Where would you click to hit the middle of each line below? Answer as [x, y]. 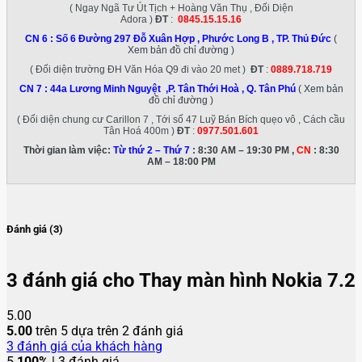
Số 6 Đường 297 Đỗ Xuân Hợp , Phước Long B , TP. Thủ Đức [194, 39]
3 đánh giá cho [73, 280]
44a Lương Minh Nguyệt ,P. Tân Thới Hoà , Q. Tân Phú [173, 89]
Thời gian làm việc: [68, 151]
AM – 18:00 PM [181, 162]
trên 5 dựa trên [77, 330]
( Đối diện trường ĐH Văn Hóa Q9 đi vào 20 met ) [140, 70]
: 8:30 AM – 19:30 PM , [243, 151]
